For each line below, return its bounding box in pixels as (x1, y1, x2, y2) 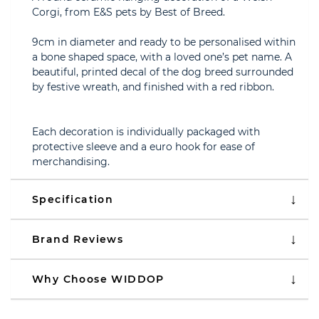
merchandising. (32, 155, 110, 168)
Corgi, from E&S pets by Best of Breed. (32, 6, 225, 19)
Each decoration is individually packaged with (32, 125, 260, 138)
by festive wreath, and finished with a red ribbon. (32, 80, 274, 93)
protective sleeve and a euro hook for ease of (32, 140, 255, 153)
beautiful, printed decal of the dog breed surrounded (32, 66, 293, 78)
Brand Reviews (32, 233, 124, 246)
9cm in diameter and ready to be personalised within (32, 36, 296, 48)
